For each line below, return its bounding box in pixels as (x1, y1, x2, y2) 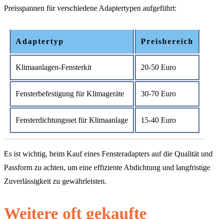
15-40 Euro (141, 115, 176, 124)
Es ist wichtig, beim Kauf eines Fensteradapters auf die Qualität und (4, 149, 213, 158)
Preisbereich (141, 37, 194, 45)
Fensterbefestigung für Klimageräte (16, 89, 124, 98)
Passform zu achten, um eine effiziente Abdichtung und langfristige (4, 163, 210, 172)
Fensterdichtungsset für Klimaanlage (16, 115, 128, 124)
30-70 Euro (141, 89, 176, 98)
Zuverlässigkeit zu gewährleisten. (4, 176, 107, 185)
